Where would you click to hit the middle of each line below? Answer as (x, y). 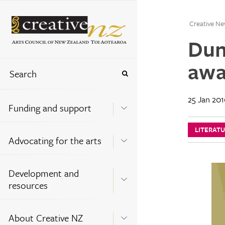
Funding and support (50, 107)
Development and (44, 173)
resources (28, 185)
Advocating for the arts (55, 140)
